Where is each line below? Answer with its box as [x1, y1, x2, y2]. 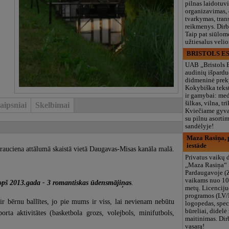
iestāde [186, 142, 207, 150]
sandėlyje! [185, 123, 214, 130]
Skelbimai [35, 101, 70, 110]
